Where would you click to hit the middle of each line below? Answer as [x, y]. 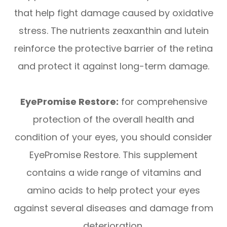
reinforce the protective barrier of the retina [113, 48]
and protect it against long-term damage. [113, 66]
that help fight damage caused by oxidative [113, 13]
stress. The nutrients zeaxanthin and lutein [113, 30]
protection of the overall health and [113, 119]
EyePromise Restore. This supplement [113, 155]
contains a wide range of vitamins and [113, 172]
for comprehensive [163, 101]
